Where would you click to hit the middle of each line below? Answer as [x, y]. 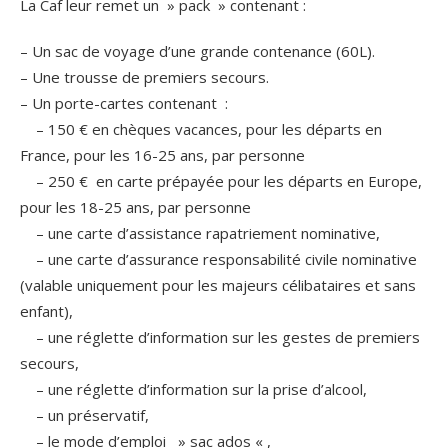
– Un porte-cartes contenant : [124, 103]
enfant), [46, 311]
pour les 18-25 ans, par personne [135, 207]
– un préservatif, [84, 415]
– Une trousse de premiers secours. [144, 77]
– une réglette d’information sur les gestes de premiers [220, 337]
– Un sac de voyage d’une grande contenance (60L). [197, 51]
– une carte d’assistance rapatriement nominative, [200, 233]
